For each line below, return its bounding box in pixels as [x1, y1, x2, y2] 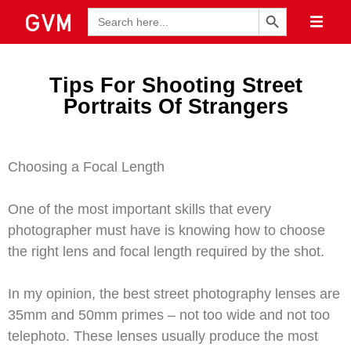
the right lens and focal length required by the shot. [8, 244, 324, 259]
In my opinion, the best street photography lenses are [8, 286, 340, 302]
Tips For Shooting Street [49, 74, 302, 97]
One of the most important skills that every [8, 201, 271, 217]
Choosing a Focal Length [8, 159, 165, 175]
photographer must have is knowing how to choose [8, 223, 325, 238]
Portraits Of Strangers [63, 95, 288, 118]
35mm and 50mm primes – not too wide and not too [8, 307, 330, 323]
